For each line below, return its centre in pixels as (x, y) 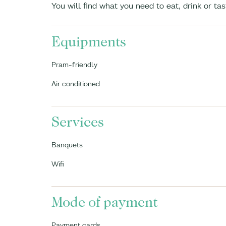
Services (78, 122)
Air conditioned (76, 84)
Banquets (67, 145)
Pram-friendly (74, 65)
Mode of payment (104, 202)
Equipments (89, 42)
